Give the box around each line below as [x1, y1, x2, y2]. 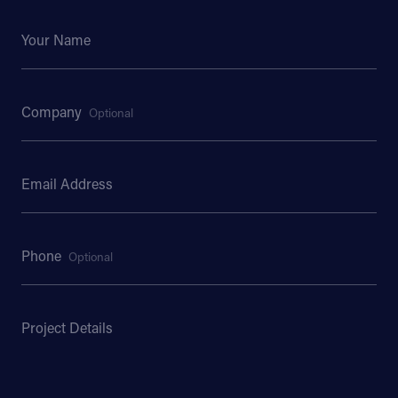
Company [21, 102, 85, 122]
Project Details [21, 318, 113, 338]
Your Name [21, 30, 91, 50]
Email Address [21, 174, 113, 194]
